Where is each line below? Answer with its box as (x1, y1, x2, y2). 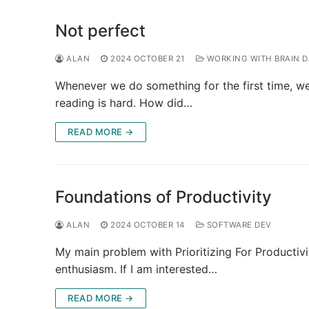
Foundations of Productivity (55, 186, 272, 207)
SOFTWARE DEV (204, 219, 272, 230)
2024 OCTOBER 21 (110, 53, 185, 63)
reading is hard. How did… (55, 95, 192, 110)
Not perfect (55, 20, 146, 41)
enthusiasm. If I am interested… (55, 261, 217, 276)
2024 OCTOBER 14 (110, 219, 185, 230)
